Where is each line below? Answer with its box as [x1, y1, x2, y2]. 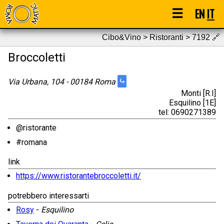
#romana [16, 137, 47, 147]
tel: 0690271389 [158, 107, 216, 117]
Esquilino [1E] [169, 97, 216, 107]
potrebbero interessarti [8, 191, 89, 201]
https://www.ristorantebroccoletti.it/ [16, 171, 141, 181]
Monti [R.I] [181, 88, 216, 98]
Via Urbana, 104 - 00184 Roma [8, 76, 117, 86]
